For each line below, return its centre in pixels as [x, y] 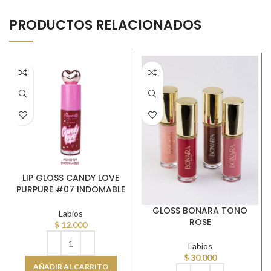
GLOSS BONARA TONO [200, 210]
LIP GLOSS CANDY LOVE [70, 178]
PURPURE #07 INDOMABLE [70, 189]
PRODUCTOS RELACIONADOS [105, 25]
